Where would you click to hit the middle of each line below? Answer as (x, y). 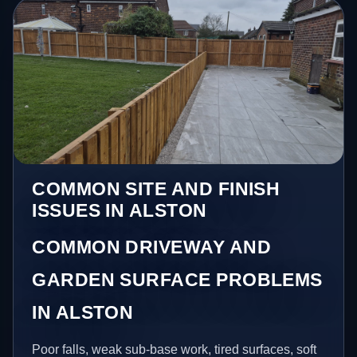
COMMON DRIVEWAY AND (152, 247)
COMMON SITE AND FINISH (156, 189)
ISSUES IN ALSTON (120, 211)
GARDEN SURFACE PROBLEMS (177, 280)
